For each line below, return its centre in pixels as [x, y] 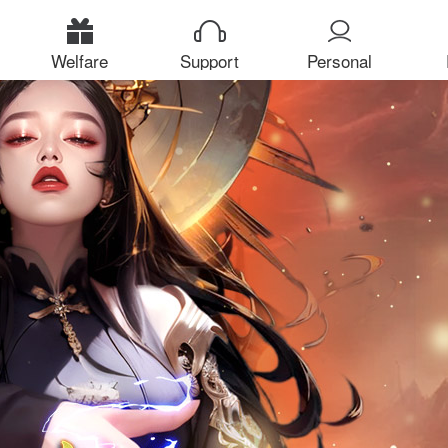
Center [339, 86]
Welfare [79, 61]
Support [209, 61]
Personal [339, 61]
